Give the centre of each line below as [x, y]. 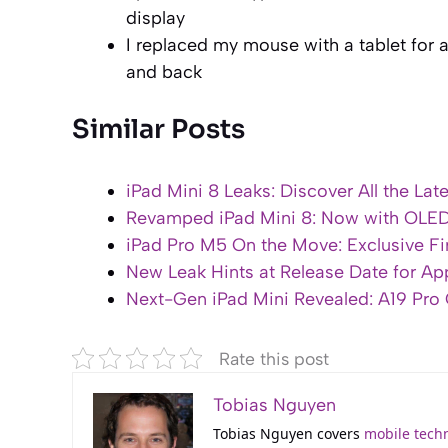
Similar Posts [158, 129]
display [155, 17]
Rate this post [274, 358]
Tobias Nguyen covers [288, 433]
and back [164, 71]
